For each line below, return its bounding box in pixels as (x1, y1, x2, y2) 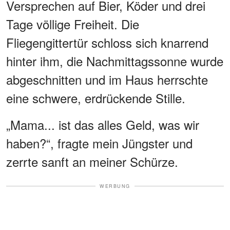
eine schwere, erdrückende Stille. (6, 88, 185, 107)
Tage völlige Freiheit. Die (6, 14, 139, 33)
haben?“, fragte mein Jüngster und (6, 133, 193, 152)
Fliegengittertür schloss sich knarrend (6, 33, 208, 51)
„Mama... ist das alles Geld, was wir (6, 115, 199, 133)
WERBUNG (100, 182, 130, 189)
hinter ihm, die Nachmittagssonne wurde (6, 51, 223, 70)
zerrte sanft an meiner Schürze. (6, 152, 178, 170)
